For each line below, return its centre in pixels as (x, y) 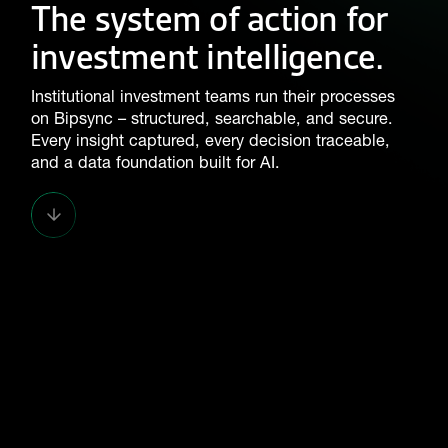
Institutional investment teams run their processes (212, 95)
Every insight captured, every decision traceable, (210, 139)
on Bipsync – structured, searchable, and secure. (211, 117)
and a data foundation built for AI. (155, 161)
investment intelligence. (207, 56)
